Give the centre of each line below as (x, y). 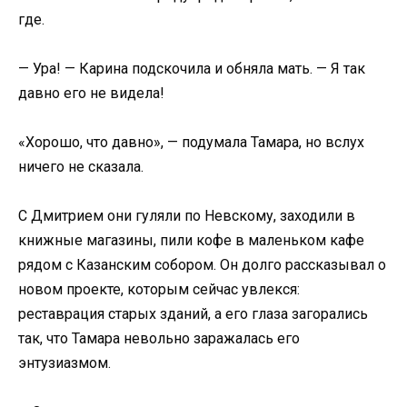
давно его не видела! (91, 93)
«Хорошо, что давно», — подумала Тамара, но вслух (191, 143)
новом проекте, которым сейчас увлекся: (159, 290)
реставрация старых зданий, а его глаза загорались (193, 314)
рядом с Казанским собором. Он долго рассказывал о (202, 265)
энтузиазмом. (65, 363)
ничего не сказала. (81, 167)
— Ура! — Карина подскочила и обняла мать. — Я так (192, 68)
